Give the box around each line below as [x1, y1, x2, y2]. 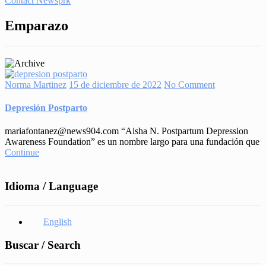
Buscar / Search [5, 238, 81, 251]
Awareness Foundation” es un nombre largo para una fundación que [5, 137, 259, 147]
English [43, 216, 72, 227]
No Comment [164, 79, 215, 90]
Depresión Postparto [5, 103, 87, 113]
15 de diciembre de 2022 [69, 79, 161, 90]
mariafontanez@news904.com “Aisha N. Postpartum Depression [5, 126, 248, 137]
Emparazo [5, 17, 68, 33]
